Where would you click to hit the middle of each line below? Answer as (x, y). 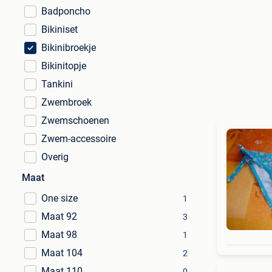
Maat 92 (59, 216)
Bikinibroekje (69, 48)
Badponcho (66, 11)
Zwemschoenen (75, 121)
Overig (55, 157)
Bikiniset (59, 29)
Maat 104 (62, 253)
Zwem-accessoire (79, 139)
